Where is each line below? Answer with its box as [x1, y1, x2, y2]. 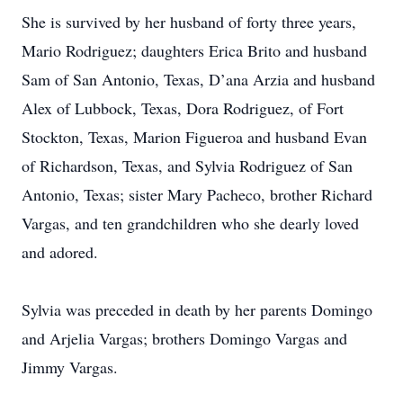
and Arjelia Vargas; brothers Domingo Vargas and [22, 327, 347, 349]
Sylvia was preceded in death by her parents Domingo [22, 299, 372, 320]
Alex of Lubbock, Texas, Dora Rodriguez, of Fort [22, 97, 344, 119]
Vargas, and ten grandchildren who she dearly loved [22, 212, 359, 234]
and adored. [22, 241, 98, 263]
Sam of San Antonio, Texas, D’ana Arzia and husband [22, 68, 375, 90]
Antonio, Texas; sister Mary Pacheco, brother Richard [22, 184, 372, 205]
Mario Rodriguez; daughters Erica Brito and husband [22, 40, 367, 61]
